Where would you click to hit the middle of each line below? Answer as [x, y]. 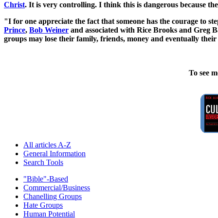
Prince [15, 30]
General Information [54, 153]
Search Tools [43, 162]
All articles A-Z [47, 145]
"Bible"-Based [46, 179]
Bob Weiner [49, 30]
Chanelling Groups [53, 196]
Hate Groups [43, 205]
